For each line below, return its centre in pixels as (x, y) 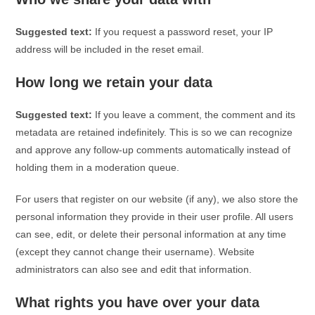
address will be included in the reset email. (110, 49)
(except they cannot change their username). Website (135, 252)
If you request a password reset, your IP (184, 32)
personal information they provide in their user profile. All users (155, 217)
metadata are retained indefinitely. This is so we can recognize (154, 132)
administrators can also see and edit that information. (134, 269)
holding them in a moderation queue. (98, 167)
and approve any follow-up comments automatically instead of (153, 150)
